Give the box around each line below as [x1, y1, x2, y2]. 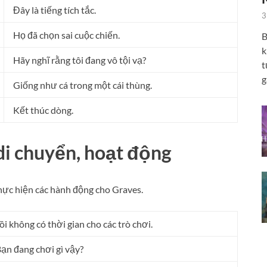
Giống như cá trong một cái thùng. [13, 79, 152, 91]
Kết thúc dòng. [13, 104, 73, 116]
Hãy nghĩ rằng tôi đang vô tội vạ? [13, 54, 146, 66]
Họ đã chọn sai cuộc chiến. [13, 29, 120, 41]
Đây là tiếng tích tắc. [13, 4, 96, 16]
